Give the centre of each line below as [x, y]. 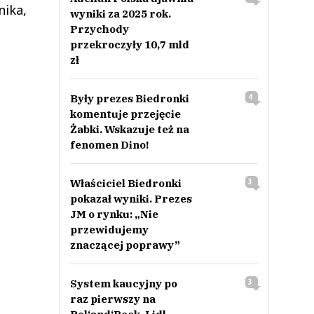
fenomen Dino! [109, 145]
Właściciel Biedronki [125, 183]
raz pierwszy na [112, 299]
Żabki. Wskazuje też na [129, 129]
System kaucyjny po [123, 284]
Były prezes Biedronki [129, 98]
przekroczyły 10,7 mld [129, 45]
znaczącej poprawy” [125, 245]
